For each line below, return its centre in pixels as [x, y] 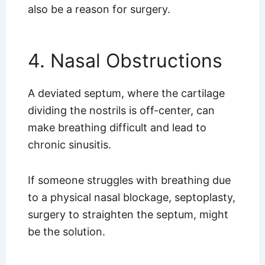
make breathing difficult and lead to [117, 127]
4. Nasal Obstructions [125, 60]
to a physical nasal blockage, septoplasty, [131, 198]
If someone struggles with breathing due [129, 180]
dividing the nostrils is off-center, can [121, 110]
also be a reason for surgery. [99, 9]
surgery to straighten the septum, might [128, 215]
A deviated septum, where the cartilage [126, 93]
